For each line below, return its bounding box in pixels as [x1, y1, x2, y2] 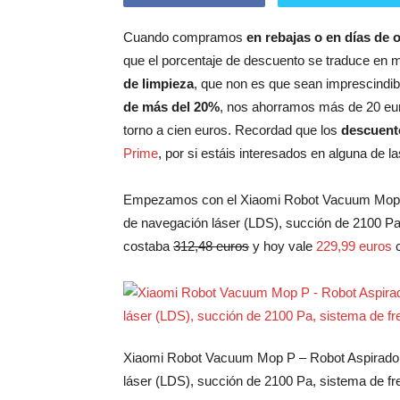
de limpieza [123, 76, 194, 91]
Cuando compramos [123, 29, 246, 45]
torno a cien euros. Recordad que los [123, 122, 341, 137]
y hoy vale [249, 238, 316, 254]
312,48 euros [173, 238, 249, 254]
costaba [123, 238, 173, 254]
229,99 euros [316, 238, 392, 254]
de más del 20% [123, 99, 220, 114]
